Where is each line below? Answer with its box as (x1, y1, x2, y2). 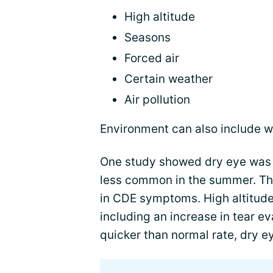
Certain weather (124, 72, 213, 86)
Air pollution (124, 93, 190, 107)
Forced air (124, 51, 179, 65)
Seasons (124, 30, 171, 44)
